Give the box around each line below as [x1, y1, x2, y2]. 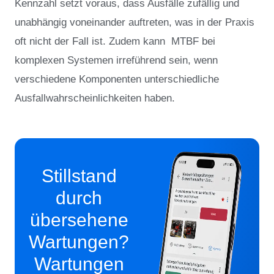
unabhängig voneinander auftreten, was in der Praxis [15, 16, 254, 28]
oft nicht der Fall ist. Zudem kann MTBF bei [15, 35, 215, 47]
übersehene [29, 210, 128, 231]
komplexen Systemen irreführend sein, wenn [15, 54, 218, 66]
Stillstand [41, 166, 117, 187]
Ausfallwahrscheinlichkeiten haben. [15, 92, 175, 104]
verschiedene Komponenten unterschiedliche [15, 73, 219, 85]
